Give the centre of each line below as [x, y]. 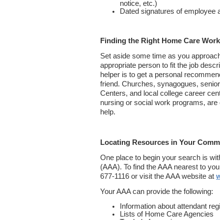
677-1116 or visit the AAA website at [158, 176]
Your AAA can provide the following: [157, 192]
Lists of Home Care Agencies [167, 214]
